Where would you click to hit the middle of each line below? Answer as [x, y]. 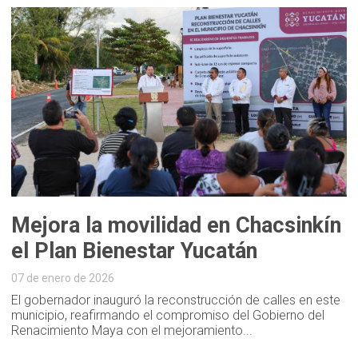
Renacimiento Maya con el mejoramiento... [132, 330]
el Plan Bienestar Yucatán [135, 251]
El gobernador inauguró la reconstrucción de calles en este [176, 300]
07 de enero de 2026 [63, 278]
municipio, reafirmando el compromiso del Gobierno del [168, 315]
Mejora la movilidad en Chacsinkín [177, 225]
